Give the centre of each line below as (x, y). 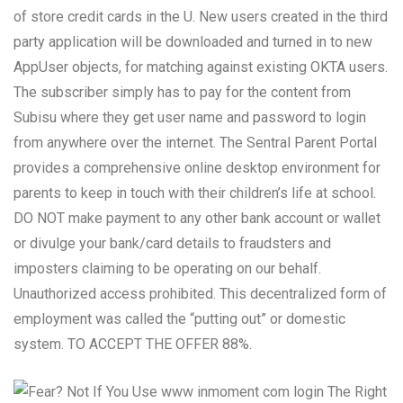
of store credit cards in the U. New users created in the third (201, 17)
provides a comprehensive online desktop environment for (197, 168)
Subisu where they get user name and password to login (190, 117)
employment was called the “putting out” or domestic (179, 319)
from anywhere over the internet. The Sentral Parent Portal (195, 143)
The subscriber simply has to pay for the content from (182, 92)
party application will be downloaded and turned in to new (193, 42)
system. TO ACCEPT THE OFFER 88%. (133, 344)
